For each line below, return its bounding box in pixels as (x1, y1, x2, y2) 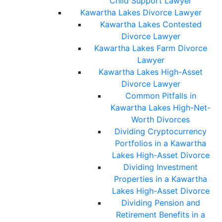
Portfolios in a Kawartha (115, 138, 206, 149)
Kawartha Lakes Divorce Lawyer (80, 7, 202, 18)
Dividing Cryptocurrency (114, 126, 207, 137)
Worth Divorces (131, 114, 190, 125)
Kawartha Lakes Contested (100, 19, 202, 30)
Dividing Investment (123, 162, 198, 172)
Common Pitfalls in (125, 91, 196, 101)
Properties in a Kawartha (114, 174, 207, 184)
